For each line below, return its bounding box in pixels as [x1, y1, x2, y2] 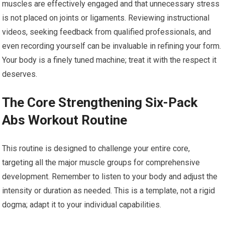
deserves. [2, 69, 38, 79]
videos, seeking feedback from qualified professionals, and [2, 27, 211, 37]
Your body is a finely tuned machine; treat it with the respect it [2, 55, 217, 65]
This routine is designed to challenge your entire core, [2, 144, 190, 153]
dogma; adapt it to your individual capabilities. [2, 200, 162, 209]
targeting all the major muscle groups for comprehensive [2, 158, 200, 167]
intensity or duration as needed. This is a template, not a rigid [2, 186, 215, 195]
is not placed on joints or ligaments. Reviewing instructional [2, 13, 210, 23]
